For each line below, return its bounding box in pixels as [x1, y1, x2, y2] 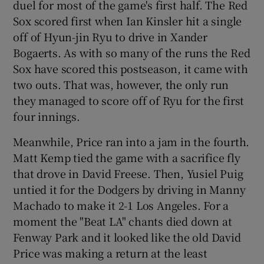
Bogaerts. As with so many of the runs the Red [13, 44, 250, 60]
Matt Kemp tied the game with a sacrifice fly [13, 149, 240, 165]
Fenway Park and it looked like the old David [13, 229, 241, 245]
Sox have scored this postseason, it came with [13, 60, 248, 76]
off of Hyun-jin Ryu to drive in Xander [13, 28, 207, 44]
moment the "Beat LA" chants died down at [13, 213, 232, 229]
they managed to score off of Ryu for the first [13, 92, 245, 108]
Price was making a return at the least [13, 245, 207, 260]
